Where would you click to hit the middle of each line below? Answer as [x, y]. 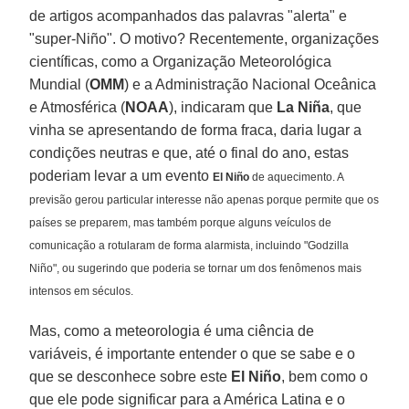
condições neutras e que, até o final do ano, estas [189, 152]
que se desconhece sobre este [131, 376]
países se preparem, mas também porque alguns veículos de [181, 222]
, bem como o [325, 376]
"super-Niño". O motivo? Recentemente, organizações [204, 38]
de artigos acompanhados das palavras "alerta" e [189, 16]
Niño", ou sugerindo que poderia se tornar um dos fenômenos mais [196, 268]
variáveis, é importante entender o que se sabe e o [193, 353]
